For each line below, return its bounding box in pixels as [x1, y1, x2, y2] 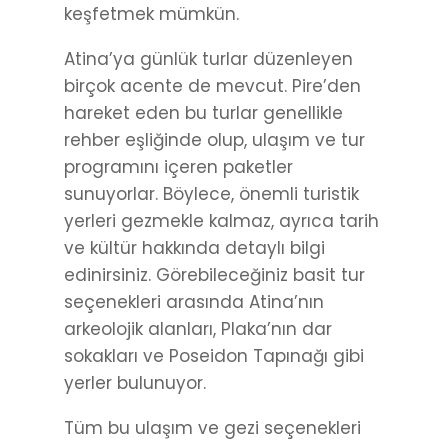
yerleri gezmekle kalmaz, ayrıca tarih [64, 209, 379, 234]
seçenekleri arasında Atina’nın [64, 290, 324, 315]
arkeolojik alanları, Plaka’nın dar [64, 317, 332, 342]
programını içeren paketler [64, 155, 293, 180]
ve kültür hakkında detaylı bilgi [64, 236, 325, 261]
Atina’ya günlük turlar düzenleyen [64, 47, 353, 72]
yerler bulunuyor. [64, 371, 206, 396]
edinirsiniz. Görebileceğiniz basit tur [64, 263, 365, 288]
